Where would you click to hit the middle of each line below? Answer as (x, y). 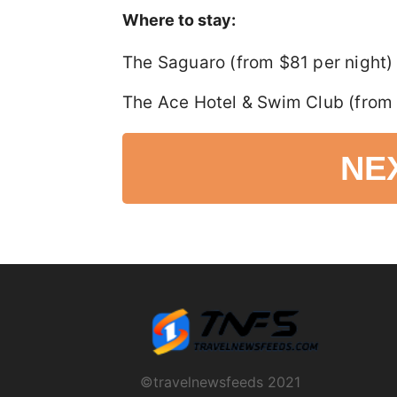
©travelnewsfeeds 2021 (220, 381)
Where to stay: (179, 20)
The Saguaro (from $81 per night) (258, 62)
